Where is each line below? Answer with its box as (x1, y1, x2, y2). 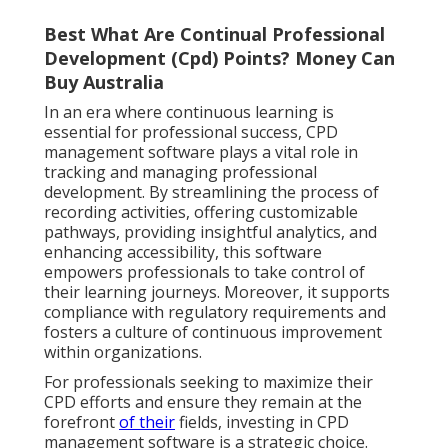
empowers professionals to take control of (44, 260, 365, 283)
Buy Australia (44, 69, 164, 94)
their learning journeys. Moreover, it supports (44, 280, 390, 303)
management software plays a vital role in (44, 140, 358, 163)
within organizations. (44, 340, 202, 363)
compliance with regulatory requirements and (44, 300, 386, 323)
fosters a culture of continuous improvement (44, 320, 382, 343)
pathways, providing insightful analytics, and (44, 220, 377, 243)
